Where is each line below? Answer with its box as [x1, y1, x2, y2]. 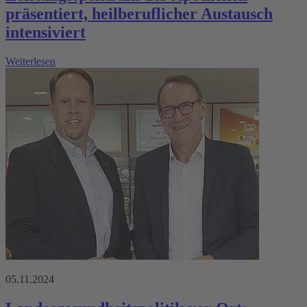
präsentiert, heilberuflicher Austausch [5, 4, 273, 23]
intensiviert [5, 23, 86, 41]
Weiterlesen [5, 55, 56, 67]
